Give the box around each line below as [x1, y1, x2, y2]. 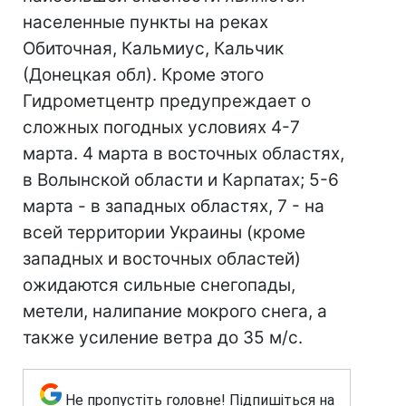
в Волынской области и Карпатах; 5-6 [23, 169, 339, 190]
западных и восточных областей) [23, 248, 301, 269]
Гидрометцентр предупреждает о [23, 91, 311, 111]
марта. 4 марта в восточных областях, [23, 143, 344, 164]
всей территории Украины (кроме [23, 222, 305, 243]
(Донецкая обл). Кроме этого [23, 64, 264, 85]
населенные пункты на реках [23, 12, 268, 33]
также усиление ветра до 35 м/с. [23, 327, 303, 348]
